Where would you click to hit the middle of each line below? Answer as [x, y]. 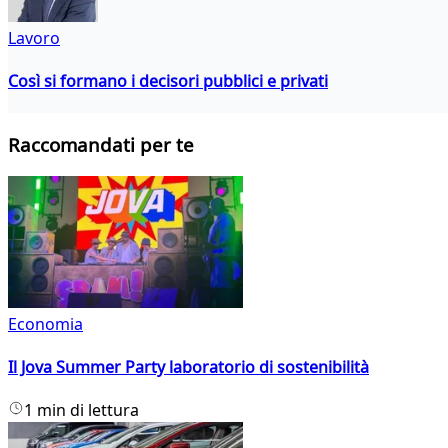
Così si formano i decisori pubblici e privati [168, 81]
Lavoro [34, 37]
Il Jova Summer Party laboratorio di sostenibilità [188, 367]
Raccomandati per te [101, 145]
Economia [45, 323]
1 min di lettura [81, 410]
